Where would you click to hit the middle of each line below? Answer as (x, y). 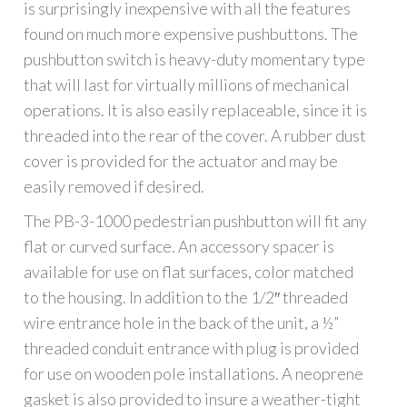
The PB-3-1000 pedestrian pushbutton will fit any (196, 221)
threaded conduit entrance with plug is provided (192, 348)
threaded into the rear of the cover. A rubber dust (195, 136)
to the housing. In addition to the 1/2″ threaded (186, 298)
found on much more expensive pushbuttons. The (191, 34)
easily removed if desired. (114, 187)
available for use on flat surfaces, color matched (189, 272)
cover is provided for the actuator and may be (181, 161)
